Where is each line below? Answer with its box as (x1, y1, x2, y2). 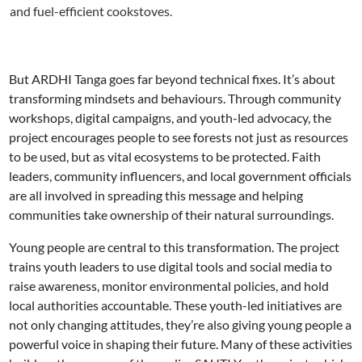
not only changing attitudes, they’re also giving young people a (9, 316, 352, 332)
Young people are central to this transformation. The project (9, 238, 340, 255)
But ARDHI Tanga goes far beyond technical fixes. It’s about (9, 70, 336, 86)
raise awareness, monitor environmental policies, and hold (9, 277, 330, 293)
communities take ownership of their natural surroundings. (9, 206, 335, 222)
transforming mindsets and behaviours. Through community (9, 90, 342, 106)
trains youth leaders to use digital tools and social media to (9, 258, 333, 274)
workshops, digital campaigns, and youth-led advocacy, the (9, 109, 332, 125)
